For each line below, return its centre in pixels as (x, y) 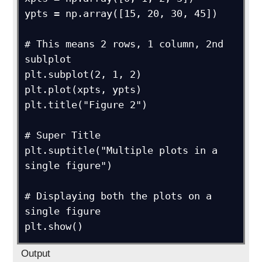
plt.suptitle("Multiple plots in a (121, 150)
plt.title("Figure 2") (86, 105)
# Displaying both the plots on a (118, 196)
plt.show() (54, 226)
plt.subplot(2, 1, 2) (83, 74)
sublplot (48, 59)
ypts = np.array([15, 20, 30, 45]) (121, 13)
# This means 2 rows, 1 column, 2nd (124, 44)
